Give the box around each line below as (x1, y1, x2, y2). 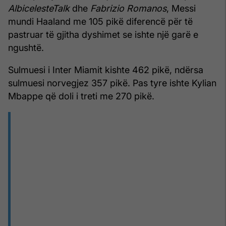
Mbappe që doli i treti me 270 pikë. (8, 90, 154, 101)
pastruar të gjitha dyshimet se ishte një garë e (8, 29, 198, 40)
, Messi (166, 3, 196, 14)
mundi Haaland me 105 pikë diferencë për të (8, 16, 193, 27)
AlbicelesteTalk (8, 3, 70, 14)
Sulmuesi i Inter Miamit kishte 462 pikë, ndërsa (8, 64, 203, 75)
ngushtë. (8, 42, 44, 53)
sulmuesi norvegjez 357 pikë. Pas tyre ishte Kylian (8, 77, 216, 88)
